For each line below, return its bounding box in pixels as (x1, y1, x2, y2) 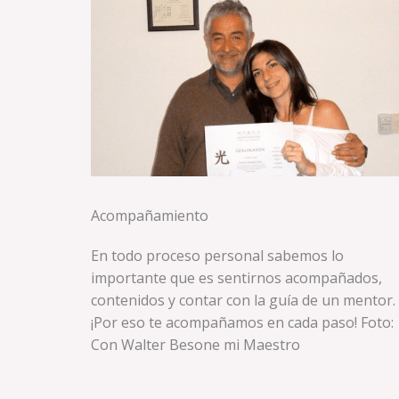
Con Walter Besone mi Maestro (91, 335, 300, 355)
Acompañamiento (91, 206, 208, 226)
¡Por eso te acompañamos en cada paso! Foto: (91, 313, 394, 333)
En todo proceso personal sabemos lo (91, 246, 344, 266)
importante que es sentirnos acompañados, (91, 268, 382, 289)
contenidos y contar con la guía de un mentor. (91, 290, 395, 311)
